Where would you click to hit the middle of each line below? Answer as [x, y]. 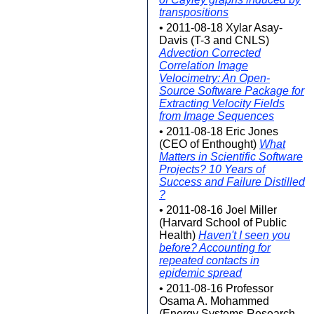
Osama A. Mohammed [214, 301]
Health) [179, 235]
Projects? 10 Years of [212, 169]
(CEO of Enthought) [209, 144]
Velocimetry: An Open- [214, 78]
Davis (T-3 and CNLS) [214, 40]
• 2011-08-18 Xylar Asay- [221, 28]
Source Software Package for [232, 91]
